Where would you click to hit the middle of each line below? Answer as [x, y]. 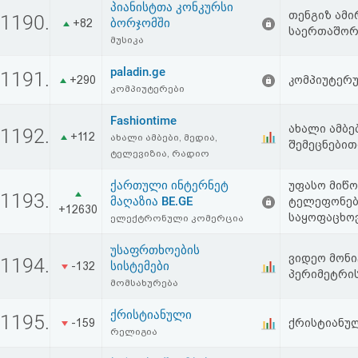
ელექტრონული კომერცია [177, 218]
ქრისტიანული [151, 315]
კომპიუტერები [147, 89]
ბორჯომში [140, 23]
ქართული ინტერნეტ [169, 185]
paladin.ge [138, 72]
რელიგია [134, 332]
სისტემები [140, 266]
